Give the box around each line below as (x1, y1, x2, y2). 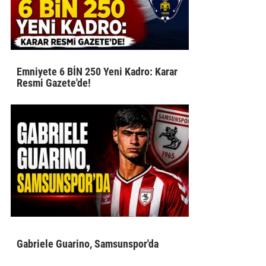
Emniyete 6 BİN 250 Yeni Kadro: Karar (17, 65, 178, 78)
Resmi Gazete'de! (17, 76, 91, 89)
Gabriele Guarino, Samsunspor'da (17, 237, 159, 251)
